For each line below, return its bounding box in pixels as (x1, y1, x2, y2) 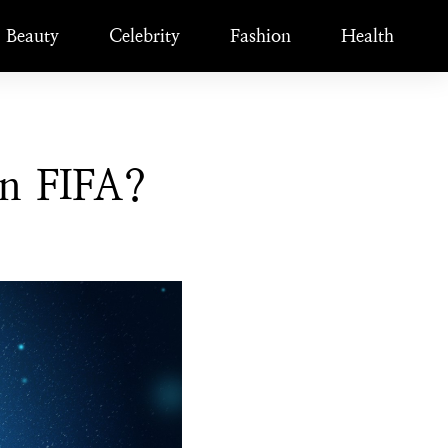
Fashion (230, 25, 292, 46)
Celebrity (109, 25, 181, 46)
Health (341, 25, 395, 46)
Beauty (6, 25, 60, 46)
